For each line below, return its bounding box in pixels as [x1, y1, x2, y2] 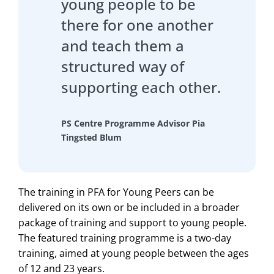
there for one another [61, 14, 213, 35]
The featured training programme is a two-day [18, 231, 231, 245]
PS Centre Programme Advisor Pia [61, 117, 205, 129]
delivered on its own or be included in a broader [18, 200, 240, 214]
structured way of [61, 56, 184, 76]
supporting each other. [61, 76, 221, 97]
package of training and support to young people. [18, 215, 246, 229]
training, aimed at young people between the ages [18, 246, 249, 260]
